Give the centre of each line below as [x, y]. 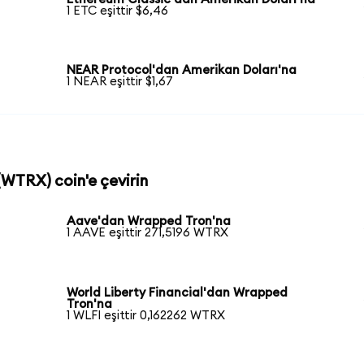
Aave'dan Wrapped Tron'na [149, 222]
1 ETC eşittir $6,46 [118, 11]
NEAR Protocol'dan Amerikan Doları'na [182, 71]
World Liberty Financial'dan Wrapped [178, 292]
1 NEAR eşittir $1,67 [120, 82]
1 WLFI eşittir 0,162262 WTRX [146, 315]
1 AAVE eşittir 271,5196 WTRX [148, 233]
